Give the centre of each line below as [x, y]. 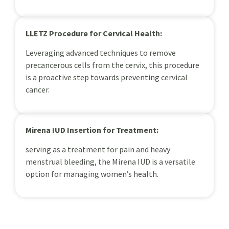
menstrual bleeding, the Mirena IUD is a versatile [110, 161]
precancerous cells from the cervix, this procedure [112, 65]
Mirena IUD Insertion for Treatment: [92, 130]
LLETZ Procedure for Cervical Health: [94, 33]
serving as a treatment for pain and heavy [98, 149]
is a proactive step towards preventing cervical [107, 77]
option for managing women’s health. [92, 174]
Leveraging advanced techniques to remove [101, 53]
